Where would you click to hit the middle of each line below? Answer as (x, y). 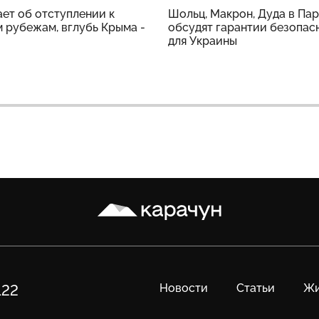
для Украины (203, 41)
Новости (184, 288)
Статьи (256, 288)
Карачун (120, 203)
